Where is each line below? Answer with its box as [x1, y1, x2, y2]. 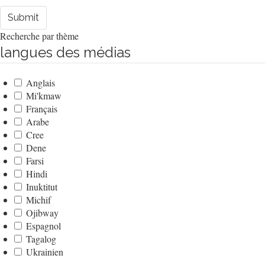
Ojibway [26, 206, 59, 219]
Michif [26, 193, 51, 206]
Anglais [26, 76, 55, 89]
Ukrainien [26, 245, 63, 258]
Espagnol [26, 219, 61, 232]
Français [26, 102, 57, 115]
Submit [8, 12, 39, 24]
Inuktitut [26, 180, 57, 193]
